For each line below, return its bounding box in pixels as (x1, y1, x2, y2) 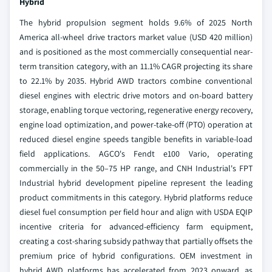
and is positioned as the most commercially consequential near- (19, 46, 253, 58)
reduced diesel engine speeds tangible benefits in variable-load (19, 134, 253, 145)
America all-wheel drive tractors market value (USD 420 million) (19, 32, 253, 43)
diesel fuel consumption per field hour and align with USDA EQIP (19, 206, 253, 218)
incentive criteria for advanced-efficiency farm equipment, (19, 221, 253, 233)
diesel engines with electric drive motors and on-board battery (19, 90, 253, 101)
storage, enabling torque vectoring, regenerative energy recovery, (19, 104, 253, 116)
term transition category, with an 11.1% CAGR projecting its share (19, 61, 253, 72)
